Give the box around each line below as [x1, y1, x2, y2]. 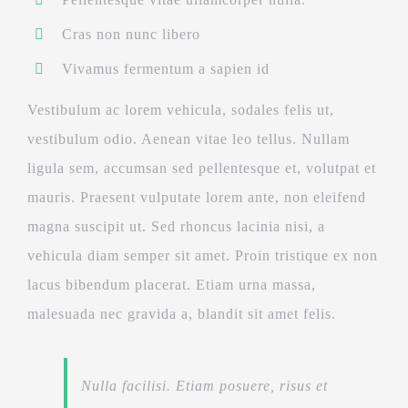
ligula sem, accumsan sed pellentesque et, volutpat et [26, 159, 376, 176]
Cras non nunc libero [62, 26, 201, 43]
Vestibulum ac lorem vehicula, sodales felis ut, [26, 101, 334, 117]
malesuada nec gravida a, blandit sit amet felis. [26, 305, 336, 321]
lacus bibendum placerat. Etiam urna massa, [26, 276, 316, 292]
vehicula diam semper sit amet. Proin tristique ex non [26, 247, 378, 263]
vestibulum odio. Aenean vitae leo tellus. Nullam [26, 130, 350, 147]
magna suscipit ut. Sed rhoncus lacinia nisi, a [26, 218, 325, 234]
